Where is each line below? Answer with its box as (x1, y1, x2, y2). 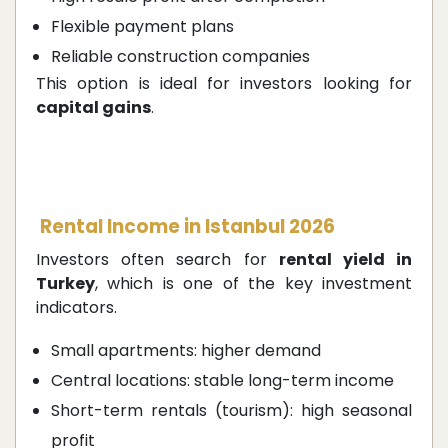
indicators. (36, 296, 117, 320)
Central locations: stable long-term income (51, 369, 394, 393)
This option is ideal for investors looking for (36, 72, 412, 96)
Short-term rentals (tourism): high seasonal (51, 399, 412, 423)
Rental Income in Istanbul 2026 (36, 213, 335, 241)
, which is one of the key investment (95, 272, 412, 296)
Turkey (36, 272, 95, 296)
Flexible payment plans (51, 15, 234, 39)
